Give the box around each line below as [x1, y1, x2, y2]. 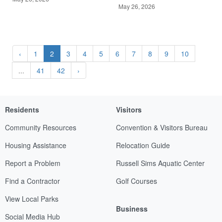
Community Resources [5, 122, 76, 132]
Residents [5, 104, 39, 114]
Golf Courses [116, 175, 157, 186]
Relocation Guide [116, 140, 170, 150]
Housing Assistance [5, 140, 66, 150]
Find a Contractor [5, 175, 60, 186]
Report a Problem [5, 158, 60, 168]
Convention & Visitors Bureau [116, 122, 208, 132]
